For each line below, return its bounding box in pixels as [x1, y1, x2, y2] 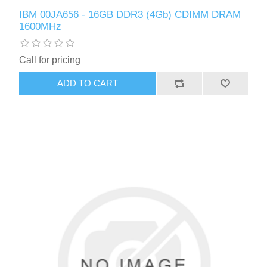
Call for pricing [19, 54, 81, 65]
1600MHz [19, 20, 62, 32]
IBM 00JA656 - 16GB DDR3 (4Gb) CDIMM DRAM [19, 8, 241, 20]
